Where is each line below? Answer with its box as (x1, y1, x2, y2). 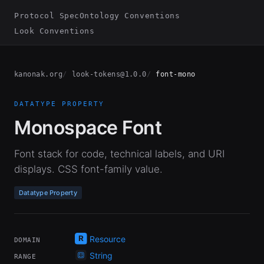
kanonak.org (14, 70, 63, 78)
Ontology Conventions (79, 11, 180, 20)
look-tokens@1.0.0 (71, 70, 147, 78)
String (90, 250, 113, 260)
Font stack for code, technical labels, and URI (14, 148, 225, 160)
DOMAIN (14, 236, 41, 244)
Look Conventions (14, 27, 95, 35)
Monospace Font (14, 116, 162, 139)
